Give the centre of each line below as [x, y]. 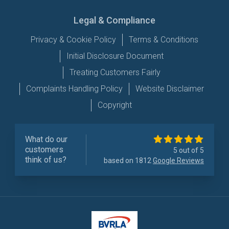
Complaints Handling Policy [74, 89]
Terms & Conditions [164, 40]
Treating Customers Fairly [115, 73]
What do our [46, 140]
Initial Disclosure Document [115, 56]
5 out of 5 [189, 151]
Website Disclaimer [169, 89]
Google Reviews [178, 161]
